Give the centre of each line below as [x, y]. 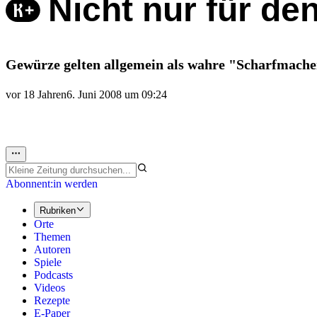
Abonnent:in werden [52, 184]
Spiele [48, 262]
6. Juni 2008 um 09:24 [117, 95]
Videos [50, 287]
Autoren [52, 249]
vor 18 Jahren [36, 95]
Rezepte [52, 300]
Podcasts [53, 275]
